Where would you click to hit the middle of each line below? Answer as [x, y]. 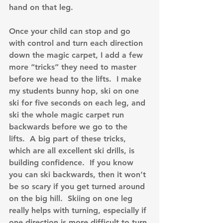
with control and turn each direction [77, 43]
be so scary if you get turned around [78, 187]
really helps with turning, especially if [79, 211]
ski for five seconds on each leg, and [78, 103]
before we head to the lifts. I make [76, 79]
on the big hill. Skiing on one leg [72, 199]
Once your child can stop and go [71, 31]
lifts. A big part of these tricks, [69, 139]
